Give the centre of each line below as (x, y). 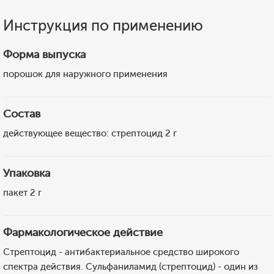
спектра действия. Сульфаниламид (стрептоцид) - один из (131, 267)
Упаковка (27, 173)
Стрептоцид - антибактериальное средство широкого (121, 252)
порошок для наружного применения (85, 74)
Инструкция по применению (103, 25)
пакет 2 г (22, 193)
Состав (22, 114)
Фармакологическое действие (83, 232)
